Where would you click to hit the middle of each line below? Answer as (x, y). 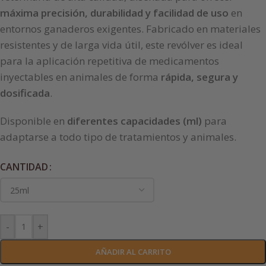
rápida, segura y (199, 77)
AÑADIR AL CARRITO (133, 252)
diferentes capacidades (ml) (134, 121)
